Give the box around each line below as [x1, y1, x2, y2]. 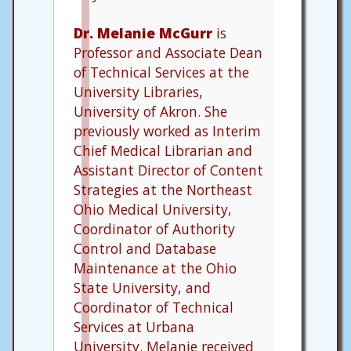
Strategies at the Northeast [74, 179, 252, 199]
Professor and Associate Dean [74, 42, 262, 62]
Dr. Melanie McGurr [74, 23, 212, 42]
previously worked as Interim [74, 121, 261, 140]
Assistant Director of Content [74, 160, 263, 179]
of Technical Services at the [74, 62, 249, 81]
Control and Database [74, 238, 216, 258]
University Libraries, [74, 81, 203, 101]
